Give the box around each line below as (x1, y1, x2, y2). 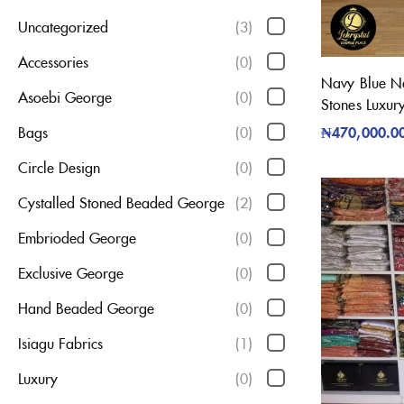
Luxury (18, 368, 58, 389)
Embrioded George (18, 227, 136, 248)
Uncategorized (18, 16, 108, 37)
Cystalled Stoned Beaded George (18, 192, 225, 213)
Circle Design (18, 157, 100, 178)
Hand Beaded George (18, 298, 154, 318)
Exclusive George (18, 262, 124, 283)
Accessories (18, 51, 88, 72)
